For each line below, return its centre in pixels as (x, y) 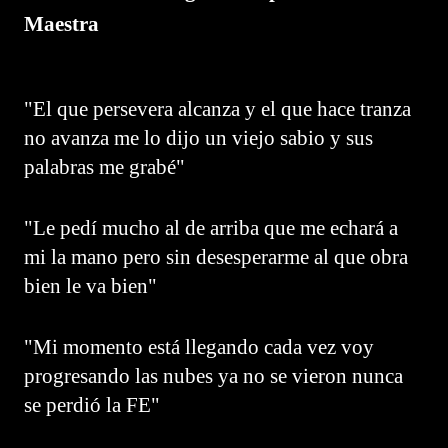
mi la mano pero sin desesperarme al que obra (216, 256)
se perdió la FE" (92, 404)
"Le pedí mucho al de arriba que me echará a (211, 227)
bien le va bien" (90, 285)
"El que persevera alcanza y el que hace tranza (217, 108)
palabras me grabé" (104, 166)
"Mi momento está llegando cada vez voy (199, 346)
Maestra (61, 24)
